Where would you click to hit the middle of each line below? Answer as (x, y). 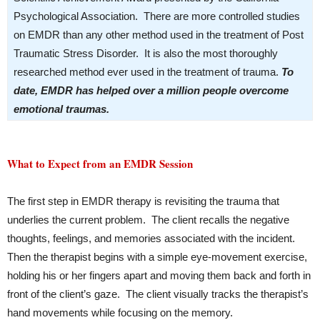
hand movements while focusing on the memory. (120, 312)
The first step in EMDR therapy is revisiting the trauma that (143, 201)
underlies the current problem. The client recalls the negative (148, 220)
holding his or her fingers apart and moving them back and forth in (159, 275)
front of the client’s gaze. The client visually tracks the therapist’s (158, 294)
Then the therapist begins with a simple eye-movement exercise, (157, 257)
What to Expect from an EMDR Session (100, 164)
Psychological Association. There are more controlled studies (157, 16)
